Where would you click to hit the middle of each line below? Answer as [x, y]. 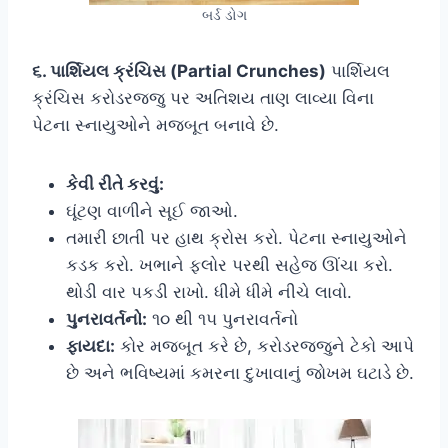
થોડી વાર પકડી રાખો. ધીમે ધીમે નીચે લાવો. [209, 291]
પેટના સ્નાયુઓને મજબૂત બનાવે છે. [155, 124]
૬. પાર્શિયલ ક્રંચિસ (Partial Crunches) [179, 70]
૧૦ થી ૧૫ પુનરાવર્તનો [222, 318]
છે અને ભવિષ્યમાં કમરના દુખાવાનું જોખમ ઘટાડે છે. [240, 372]
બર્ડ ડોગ [224, 14]
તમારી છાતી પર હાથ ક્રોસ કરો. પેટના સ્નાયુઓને [236, 237]
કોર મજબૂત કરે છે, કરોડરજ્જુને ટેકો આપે [264, 345]
